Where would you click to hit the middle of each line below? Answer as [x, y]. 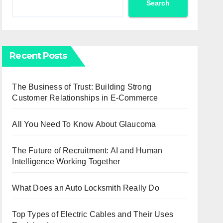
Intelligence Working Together [66, 161]
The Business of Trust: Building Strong [82, 87]
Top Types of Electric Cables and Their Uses [93, 214]
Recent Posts [38, 56]
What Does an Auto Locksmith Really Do [86, 188]
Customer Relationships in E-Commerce [85, 98]
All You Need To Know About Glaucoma [84, 124]
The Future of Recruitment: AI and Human [87, 150]
